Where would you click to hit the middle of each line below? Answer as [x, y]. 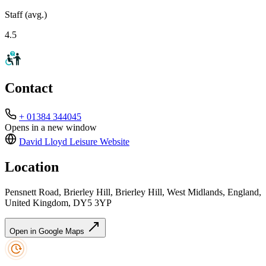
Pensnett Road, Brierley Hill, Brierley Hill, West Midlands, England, [133, 192]
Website [113, 142]
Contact [29, 88]
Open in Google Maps [48, 232]
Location [32, 167]
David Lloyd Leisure [58, 142]
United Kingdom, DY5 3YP [58, 203]
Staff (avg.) [26, 14]
